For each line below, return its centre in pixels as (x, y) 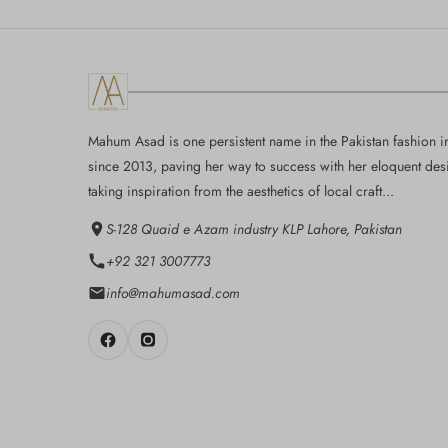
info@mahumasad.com (173, 293)
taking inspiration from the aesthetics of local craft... (241, 191)
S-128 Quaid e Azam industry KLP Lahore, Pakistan (254, 229)
